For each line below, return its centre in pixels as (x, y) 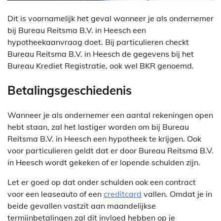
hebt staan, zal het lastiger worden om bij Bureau (98, 127)
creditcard (123, 194)
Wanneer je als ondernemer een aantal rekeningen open (110, 115)
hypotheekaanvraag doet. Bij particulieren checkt (98, 42)
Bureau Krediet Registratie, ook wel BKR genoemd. (101, 66)
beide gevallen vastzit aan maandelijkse (82, 206)
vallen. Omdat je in (177, 194)
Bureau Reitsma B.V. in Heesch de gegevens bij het (101, 54)
